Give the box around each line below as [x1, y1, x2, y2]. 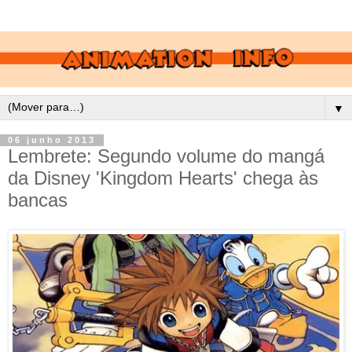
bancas [8, 189, 68, 211]
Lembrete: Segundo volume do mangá [8, 145, 324, 167]
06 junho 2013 [8, 135, 96, 145]
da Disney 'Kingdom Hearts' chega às [8, 167, 318, 189]
